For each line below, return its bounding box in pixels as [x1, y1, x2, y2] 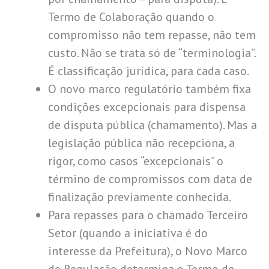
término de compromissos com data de [48, 171, 252, 187]
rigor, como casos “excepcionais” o [48, 153, 223, 169]
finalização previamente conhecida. [48, 189, 231, 205]
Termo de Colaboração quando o [48, 8, 214, 25]
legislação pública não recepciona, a [48, 134, 235, 151]
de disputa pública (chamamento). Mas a [48, 116, 257, 133]
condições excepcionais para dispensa [48, 98, 246, 115]
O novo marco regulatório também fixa [48, 80, 251, 97]
